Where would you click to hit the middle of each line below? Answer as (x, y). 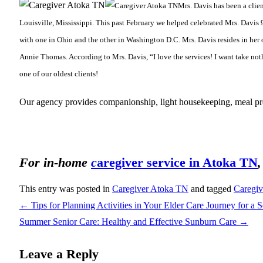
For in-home (55, 162)
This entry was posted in (66, 188)
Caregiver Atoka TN (150, 188)
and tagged (211, 188)
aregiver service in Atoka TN (177, 162)
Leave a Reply (59, 254)
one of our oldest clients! (59, 73)
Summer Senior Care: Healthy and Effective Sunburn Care (129, 221)
